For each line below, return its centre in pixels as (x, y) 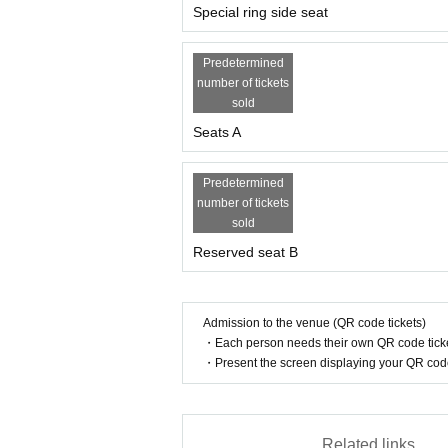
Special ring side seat (260, 12)
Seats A (217, 132)
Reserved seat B (245, 252)
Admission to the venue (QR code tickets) (314, 323)
